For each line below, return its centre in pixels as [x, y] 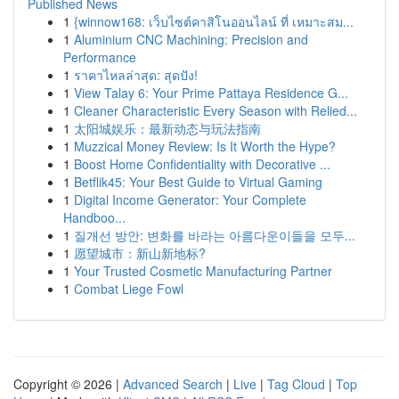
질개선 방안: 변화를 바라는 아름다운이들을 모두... [215, 235]
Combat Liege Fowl [129, 289]
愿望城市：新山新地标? [140, 253]
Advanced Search [173, 384]
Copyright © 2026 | [68, 384]
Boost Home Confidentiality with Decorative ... [202, 164]
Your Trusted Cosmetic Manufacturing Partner [203, 271]
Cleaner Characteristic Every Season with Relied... [216, 110]
